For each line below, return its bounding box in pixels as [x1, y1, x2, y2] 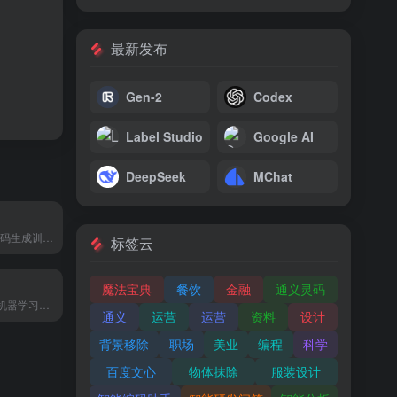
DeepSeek [126, 167, 186, 186]
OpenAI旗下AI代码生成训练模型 [43, 229, 54, 245]
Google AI [253, 128, 314, 146]
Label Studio [126, 128, 203, 146]
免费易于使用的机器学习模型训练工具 [39, 296, 51, 312]
